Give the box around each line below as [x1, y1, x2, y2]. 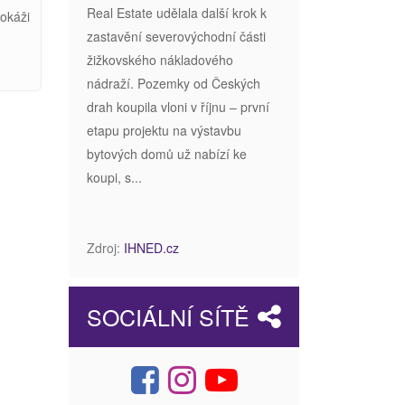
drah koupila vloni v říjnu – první [87, 97, 269, 116]
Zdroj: [87, 238, 124, 257]
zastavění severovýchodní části [87, 26, 266, 45]
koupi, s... [87, 167, 142, 186]
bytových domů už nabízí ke [87, 144, 247, 163]
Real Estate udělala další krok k [87, 3, 267, 22]
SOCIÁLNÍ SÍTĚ [87, 299, 250, 333]
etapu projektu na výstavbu [87, 120, 241, 139]
